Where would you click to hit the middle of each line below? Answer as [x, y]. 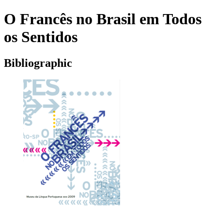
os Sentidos [41, 37]
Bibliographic [38, 63]
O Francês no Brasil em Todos [103, 19]
